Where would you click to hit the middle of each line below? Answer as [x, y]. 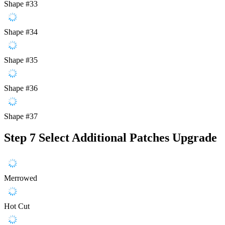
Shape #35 [21, 60]
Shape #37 [21, 116]
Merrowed [21, 178]
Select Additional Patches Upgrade [128, 137]
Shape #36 [21, 88]
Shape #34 [21, 32]
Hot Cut [17, 206]
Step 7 [20, 137]
